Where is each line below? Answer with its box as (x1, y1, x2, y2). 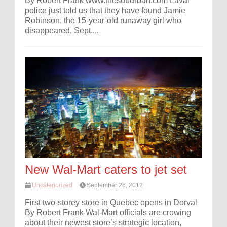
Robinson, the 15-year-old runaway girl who (25, 16, 181, 25)
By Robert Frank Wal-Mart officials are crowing (25, 208, 191, 217)
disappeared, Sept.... (25, 26, 99, 35)
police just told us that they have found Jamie (25, 6, 185, 15)
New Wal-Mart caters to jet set (25, 162, 187, 176)
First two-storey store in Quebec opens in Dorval (25, 198, 197, 207)
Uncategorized (32, 181, 72, 189)
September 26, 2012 (87, 181, 143, 189)
